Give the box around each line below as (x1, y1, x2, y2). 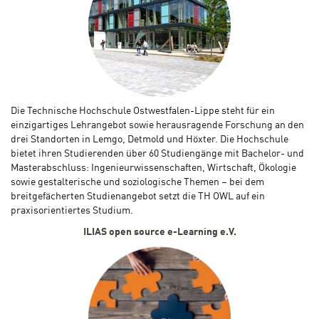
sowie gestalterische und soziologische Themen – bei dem (11, 177, 264, 188)
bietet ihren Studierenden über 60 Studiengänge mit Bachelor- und (11, 149, 304, 159)
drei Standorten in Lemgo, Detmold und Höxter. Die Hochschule (11, 135, 288, 145)
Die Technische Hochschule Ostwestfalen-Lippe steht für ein (11, 106, 275, 117)
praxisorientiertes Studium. (11, 206, 133, 216)
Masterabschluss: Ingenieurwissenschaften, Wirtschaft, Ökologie (11, 163, 296, 174)
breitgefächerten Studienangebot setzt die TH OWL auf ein (11, 192, 265, 202)
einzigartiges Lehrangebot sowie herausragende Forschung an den (11, 120, 304, 131)
